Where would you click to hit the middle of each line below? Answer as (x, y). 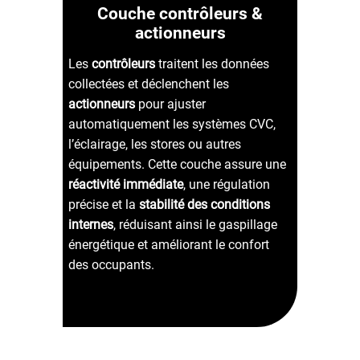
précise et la (104, 205)
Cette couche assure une (217, 165)
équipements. (108, 165)
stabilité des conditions (205, 205)
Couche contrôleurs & (180, 13)
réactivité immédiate (126, 185)
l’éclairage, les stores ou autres (155, 145)
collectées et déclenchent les (149, 84)
